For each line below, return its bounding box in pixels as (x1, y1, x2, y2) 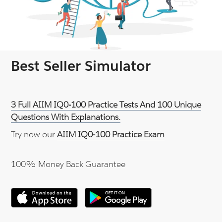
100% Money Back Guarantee (11, 159, 126, 170)
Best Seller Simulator (11, 57, 151, 75)
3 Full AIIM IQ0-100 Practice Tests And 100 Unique (11, 99, 202, 111)
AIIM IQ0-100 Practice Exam (57, 129, 165, 140)
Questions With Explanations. (11, 111, 121, 123)
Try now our (11, 129, 57, 140)
